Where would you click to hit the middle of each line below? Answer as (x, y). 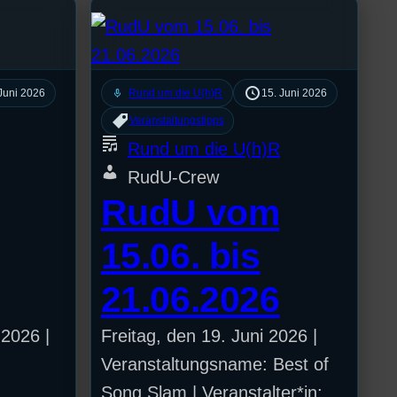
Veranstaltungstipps (176, 120)
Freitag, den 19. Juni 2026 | (209, 335)
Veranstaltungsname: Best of (214, 364)
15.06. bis (180, 256)
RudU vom (190, 212)
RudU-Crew (173, 177)
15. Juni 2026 (295, 93)
